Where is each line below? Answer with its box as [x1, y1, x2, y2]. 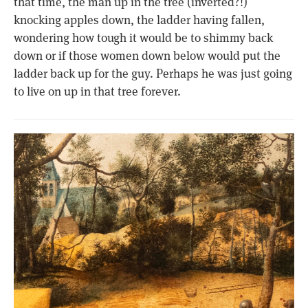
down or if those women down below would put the [14, 48, 280, 64]
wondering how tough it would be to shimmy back [14, 30, 273, 46]
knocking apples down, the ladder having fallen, [14, 12, 265, 28]
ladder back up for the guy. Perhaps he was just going [14, 66, 292, 82]
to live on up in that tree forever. [14, 84, 181, 100]
